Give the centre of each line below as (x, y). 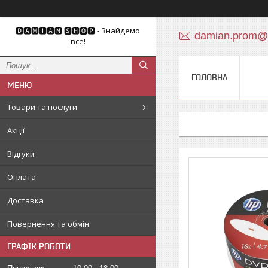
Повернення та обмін (48, 224)
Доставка (25, 200)
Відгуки (21, 154)
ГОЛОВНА (209, 77)
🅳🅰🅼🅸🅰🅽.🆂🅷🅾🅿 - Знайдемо (78, 31)
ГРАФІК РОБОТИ (39, 246)
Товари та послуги (42, 107)
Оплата (22, 177)
